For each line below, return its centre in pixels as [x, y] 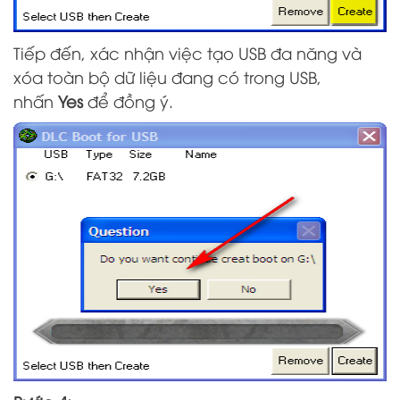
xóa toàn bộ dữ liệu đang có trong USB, [167, 76]
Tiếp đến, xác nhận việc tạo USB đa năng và [187, 52]
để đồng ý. [128, 100]
